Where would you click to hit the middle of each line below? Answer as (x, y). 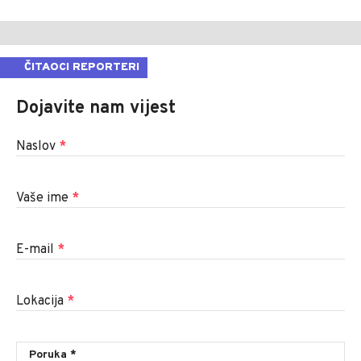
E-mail (37, 249)
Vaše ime (44, 198)
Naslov (37, 146)
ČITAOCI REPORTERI (82, 67)
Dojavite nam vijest (96, 108)
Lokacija (41, 301)
